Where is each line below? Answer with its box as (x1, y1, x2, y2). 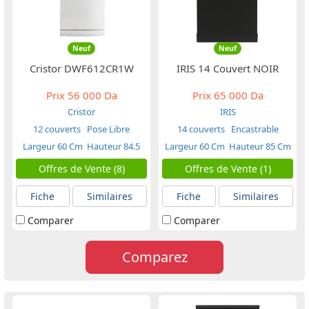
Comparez (121, 248, 188, 266)
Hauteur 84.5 (87, 140, 140, 152)
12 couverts (33, 123, 81, 135)
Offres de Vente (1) (184, 162, 271, 175)
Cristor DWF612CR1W (29, 61, 134, 75)
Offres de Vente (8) (38, 162, 125, 175)
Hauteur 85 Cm (228, 140, 291, 152)
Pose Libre (85, 123, 130, 135)
